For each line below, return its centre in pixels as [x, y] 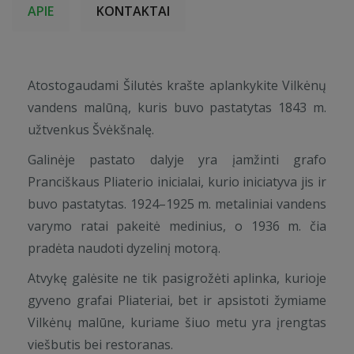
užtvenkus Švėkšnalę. [91, 130]
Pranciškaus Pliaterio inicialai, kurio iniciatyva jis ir [177, 182]
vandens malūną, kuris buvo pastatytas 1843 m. [177, 107]
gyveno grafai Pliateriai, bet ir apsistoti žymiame [177, 300]
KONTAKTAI [133, 11]
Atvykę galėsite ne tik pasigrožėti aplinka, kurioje [177, 278]
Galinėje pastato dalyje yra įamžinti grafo [177, 160]
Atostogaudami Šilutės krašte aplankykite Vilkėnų [177, 85]
